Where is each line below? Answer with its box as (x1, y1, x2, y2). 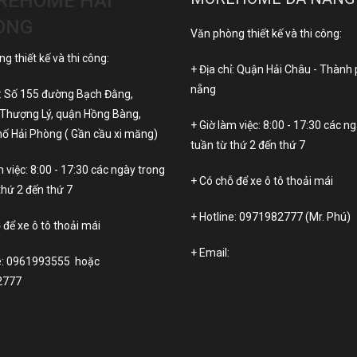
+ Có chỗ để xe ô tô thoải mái (190, 175, 333, 188)
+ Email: (190, 246, 229, 260)
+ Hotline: (190, 210, 239, 224)
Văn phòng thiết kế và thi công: (190, 27, 342, 41)
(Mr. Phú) (303, 210, 351, 224)
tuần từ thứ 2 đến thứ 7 (190, 139, 305, 152)
